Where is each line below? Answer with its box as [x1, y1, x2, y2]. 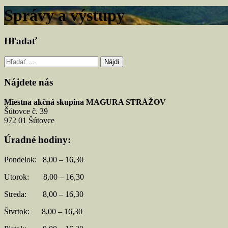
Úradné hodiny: [4, 134, 71, 146]
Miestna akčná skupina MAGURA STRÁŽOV [4, 97, 166, 106]
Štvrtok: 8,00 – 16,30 [4, 207, 82, 216]
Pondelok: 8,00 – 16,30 [4, 155, 83, 164]
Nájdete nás [4, 76, 53, 88]
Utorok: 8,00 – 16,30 [4, 173, 84, 181]
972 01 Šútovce [4, 116, 54, 125]
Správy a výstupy [4, 6, 125, 24]
